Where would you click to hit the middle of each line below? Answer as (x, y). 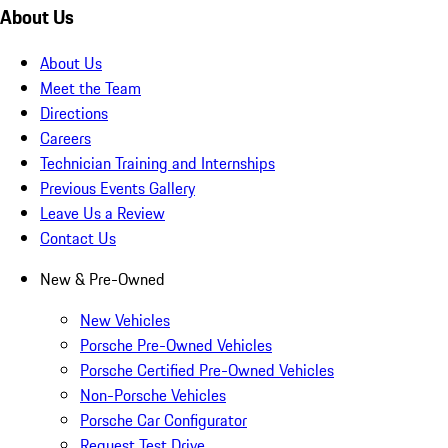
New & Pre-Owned (102, 279)
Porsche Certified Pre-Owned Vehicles (207, 370)
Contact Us (78, 238)
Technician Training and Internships (157, 163)
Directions (74, 113)
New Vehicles (125, 320)
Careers (65, 138)
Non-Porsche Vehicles (153, 395)
